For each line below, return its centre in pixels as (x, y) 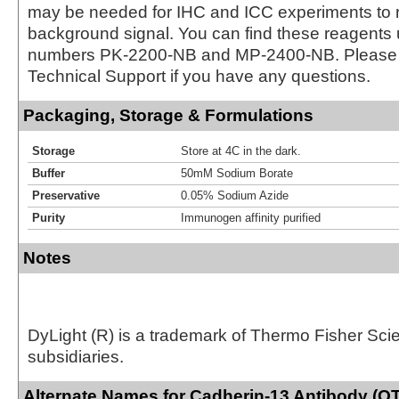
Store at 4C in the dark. (241, 151)
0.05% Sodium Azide (235, 195)
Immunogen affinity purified (251, 217)
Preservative (66, 195)
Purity (49, 217)
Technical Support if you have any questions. (199, 76)
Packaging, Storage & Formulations (168, 115)
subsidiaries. (76, 356)
